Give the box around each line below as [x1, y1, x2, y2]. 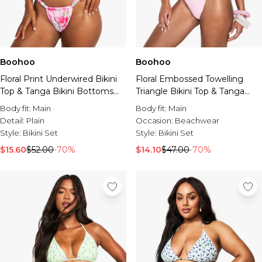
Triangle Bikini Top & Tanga [136, 86, 244, 96]
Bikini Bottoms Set [136, 98, 213, 109]
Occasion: [136, 116, 175, 125]
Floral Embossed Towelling [136, 74, 243, 84]
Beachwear [175, 116, 219, 125]
